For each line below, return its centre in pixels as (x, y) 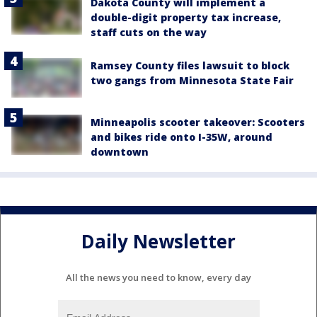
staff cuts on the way (149, 32)
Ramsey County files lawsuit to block (190, 65)
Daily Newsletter (158, 241)
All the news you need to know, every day (158, 278)
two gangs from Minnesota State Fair (192, 80)
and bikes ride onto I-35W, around (181, 137)
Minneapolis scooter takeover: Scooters (198, 122)
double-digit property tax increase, (186, 17)
